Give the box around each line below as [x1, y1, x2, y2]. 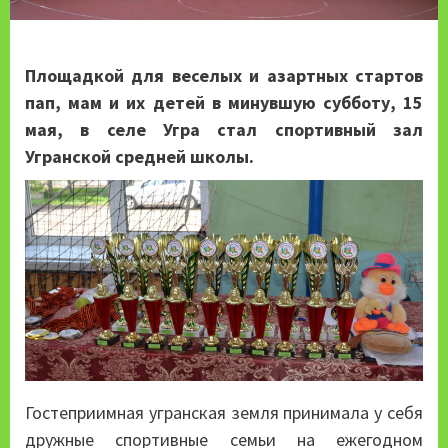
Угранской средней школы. [25, 145, 254, 169]
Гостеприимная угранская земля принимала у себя [25, 401, 423, 425]
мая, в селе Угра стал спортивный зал [25, 118, 423, 142]
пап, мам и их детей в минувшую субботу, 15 [25, 91, 423, 115]
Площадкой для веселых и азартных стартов [25, 64, 423, 88]
